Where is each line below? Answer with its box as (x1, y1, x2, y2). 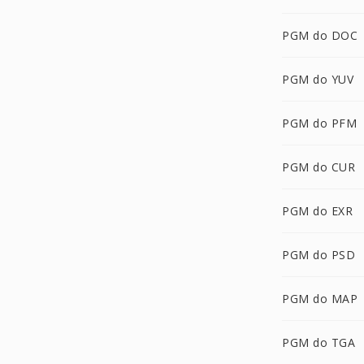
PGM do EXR (282, 203, 353, 219)
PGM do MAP (282, 291, 357, 306)
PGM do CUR (282, 159, 355, 175)
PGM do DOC (282, 28, 357, 43)
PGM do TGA (282, 335, 355, 350)
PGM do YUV (282, 71, 353, 87)
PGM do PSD (282, 247, 355, 262)
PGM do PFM (282, 115, 357, 131)
